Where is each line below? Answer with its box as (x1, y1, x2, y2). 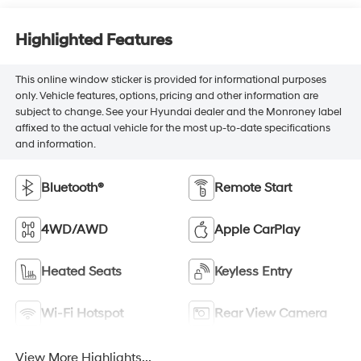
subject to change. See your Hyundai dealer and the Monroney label (15, 106, 342, 119)
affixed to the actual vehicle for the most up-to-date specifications (15, 122, 330, 135)
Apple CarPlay (214, 221, 300, 238)
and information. (15, 138, 96, 151)
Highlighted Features (15, 31, 172, 51)
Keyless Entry (214, 263, 292, 280)
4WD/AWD (40, 221, 108, 238)
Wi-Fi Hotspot (40, 305, 123, 322)
